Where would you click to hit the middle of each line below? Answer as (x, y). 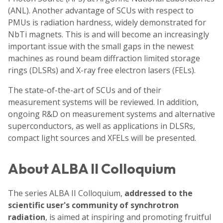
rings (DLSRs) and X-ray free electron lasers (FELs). (102, 70)
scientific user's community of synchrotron (93, 205)
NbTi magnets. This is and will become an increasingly (109, 35)
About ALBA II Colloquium (92, 168)
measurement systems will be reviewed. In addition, (103, 102)
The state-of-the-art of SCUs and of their (85, 90)
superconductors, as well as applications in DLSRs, (102, 126)
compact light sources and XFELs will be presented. (102, 138)
